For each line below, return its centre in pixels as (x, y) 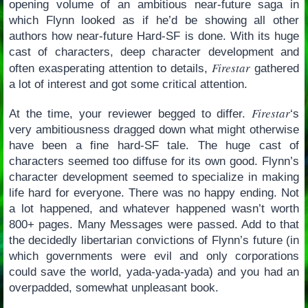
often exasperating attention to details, (110, 68)
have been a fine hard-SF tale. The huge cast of (154, 145)
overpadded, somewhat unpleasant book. (113, 287)
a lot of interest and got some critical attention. (128, 84)
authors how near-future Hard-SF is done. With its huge (154, 36)
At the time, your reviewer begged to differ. (130, 113)
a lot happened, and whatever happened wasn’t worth (154, 208)
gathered (275, 68)
